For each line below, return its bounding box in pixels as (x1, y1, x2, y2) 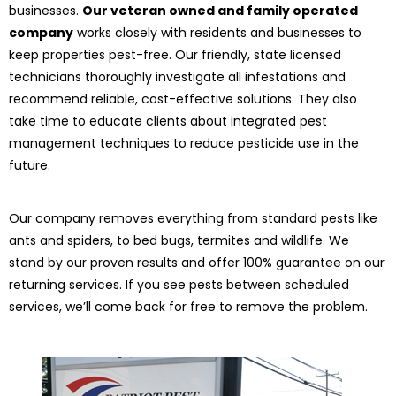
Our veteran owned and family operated (82, 2, 358, 20)
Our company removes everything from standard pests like (9, 209, 377, 227)
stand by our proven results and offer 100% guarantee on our (9, 253, 385, 271)
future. (9, 156, 50, 175)
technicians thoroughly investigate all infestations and (9, 68, 346, 87)
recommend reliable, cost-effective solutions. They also (9, 90, 357, 109)
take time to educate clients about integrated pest (9, 112, 327, 131)
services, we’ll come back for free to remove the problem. (9, 297, 368, 316)
